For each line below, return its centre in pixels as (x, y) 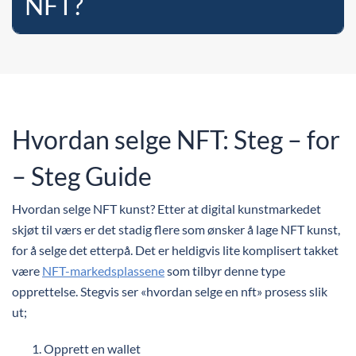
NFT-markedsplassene (103, 271)
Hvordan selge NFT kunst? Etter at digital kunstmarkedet (166, 209)
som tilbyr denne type (225, 271)
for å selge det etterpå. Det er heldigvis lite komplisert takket (175, 250)
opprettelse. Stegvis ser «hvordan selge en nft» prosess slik (170, 291)
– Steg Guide (82, 176)
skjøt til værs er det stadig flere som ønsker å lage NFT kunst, (176, 229)
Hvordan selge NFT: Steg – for (176, 139)
